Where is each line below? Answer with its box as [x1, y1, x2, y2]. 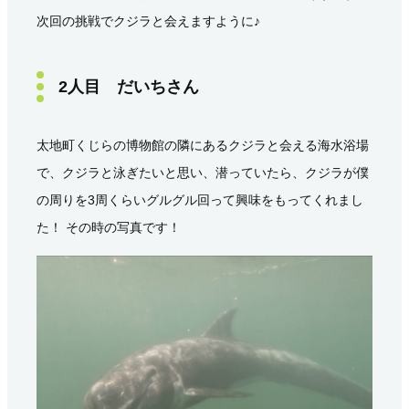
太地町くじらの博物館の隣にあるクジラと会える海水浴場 [37, 137, 369, 152]
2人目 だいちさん [58, 77, 199, 96]
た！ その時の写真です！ [37, 219, 181, 235]
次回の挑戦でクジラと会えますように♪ [37, 13, 260, 28]
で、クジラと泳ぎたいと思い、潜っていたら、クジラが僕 [37, 164, 369, 180]
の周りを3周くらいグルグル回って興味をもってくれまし [37, 192, 363, 207]
